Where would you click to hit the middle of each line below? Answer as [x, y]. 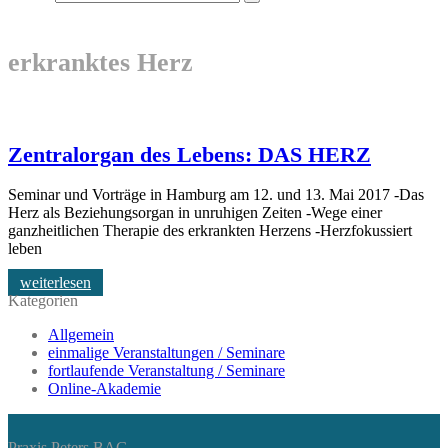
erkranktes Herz [100, 63]
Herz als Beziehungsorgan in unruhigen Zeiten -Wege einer [195, 213]
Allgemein [81, 335]
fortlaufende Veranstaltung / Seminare [166, 371]
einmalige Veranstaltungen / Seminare [166, 353]
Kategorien [43, 301]
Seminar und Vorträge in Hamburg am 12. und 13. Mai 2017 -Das [216, 195]
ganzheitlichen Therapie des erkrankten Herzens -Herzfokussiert [210, 231]
